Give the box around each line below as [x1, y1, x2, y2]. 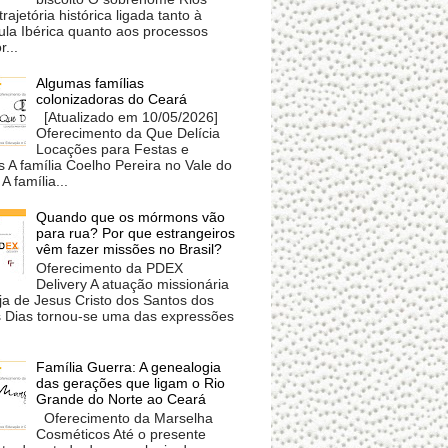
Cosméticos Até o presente [36, 426, 207, 443]
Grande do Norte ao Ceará [36, 391, 207, 408]
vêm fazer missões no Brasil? [36, 241, 223, 258]
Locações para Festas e [36, 141, 190, 158]
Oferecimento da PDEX [36, 259, 184, 276]
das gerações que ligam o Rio [36, 375, 226, 392]
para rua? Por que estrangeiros [36, 225, 236, 242]
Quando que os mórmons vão [36, 209, 226, 226]
